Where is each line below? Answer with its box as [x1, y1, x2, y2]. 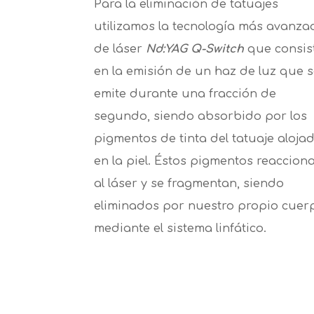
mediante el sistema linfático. [94, 222, 267, 235]
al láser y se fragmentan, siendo [94, 177, 285, 191]
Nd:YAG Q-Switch [146, 43, 248, 56]
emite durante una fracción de [94, 88, 277, 101]
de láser [94, 43, 146, 56]
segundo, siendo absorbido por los [94, 110, 308, 123]
